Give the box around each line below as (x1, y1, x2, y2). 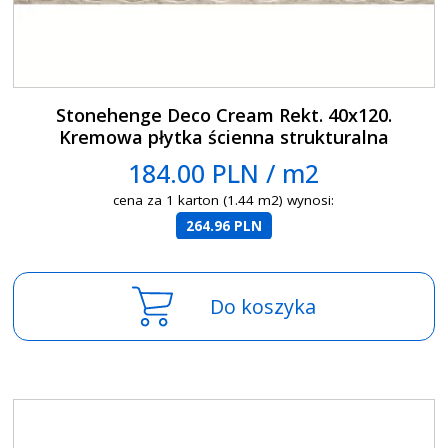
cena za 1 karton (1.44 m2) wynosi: (113, 191, 335, 210)
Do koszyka (209, 293, 316, 321)
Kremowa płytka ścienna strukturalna (58, 125, 389, 150)
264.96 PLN (185, 217, 262, 236)
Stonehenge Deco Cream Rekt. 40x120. (55, 103, 392, 128)
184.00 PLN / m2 (128, 156, 320, 191)
